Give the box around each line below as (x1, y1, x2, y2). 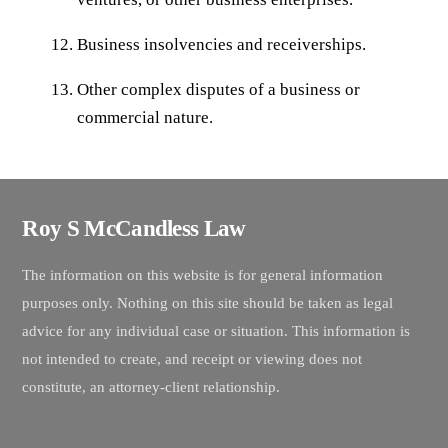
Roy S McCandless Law (22, 215, 246, 241)
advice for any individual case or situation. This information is (22, 321, 411, 339)
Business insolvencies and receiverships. (76, 34, 366, 54)
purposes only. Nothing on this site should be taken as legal (22, 293, 394, 311)
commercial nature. (76, 107, 213, 127)
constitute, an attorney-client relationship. (22, 377, 281, 395)
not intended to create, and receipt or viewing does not (22, 349, 363, 367)
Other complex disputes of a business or (76, 79, 360, 99)
